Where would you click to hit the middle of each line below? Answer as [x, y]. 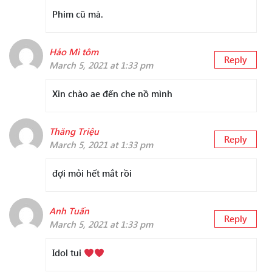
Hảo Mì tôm [74, 52]
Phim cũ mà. [78, 14]
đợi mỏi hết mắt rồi [92, 173]
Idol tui [68, 253]
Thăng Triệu [74, 131]
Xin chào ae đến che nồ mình [112, 94]
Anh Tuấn [69, 211]
